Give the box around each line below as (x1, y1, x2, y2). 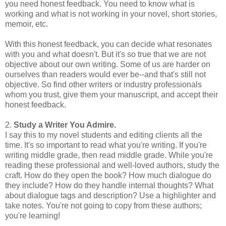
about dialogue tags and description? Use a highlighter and (5, 191, 216, 200)
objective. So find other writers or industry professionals (5, 80, 202, 89)
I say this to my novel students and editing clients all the (5, 131, 202, 140)
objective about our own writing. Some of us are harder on (5, 60, 210, 69)
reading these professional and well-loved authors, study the (5, 161, 219, 170)
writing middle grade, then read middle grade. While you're (5, 151, 213, 160)
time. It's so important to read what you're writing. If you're (5, 141, 207, 150)
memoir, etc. (5, 20, 48, 29)
